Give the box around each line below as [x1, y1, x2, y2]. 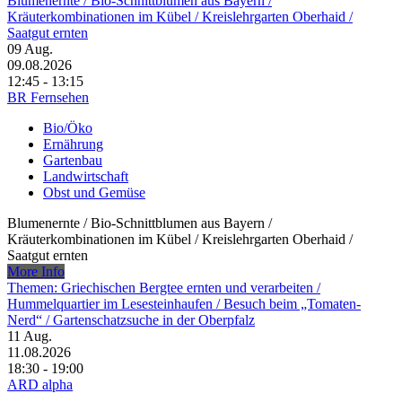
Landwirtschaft [43, 169, 128, 185]
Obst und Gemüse [43, 185, 145, 201]
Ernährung [43, 136, 103, 153]
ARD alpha [7, 377, 73, 393]
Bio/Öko [43, 120, 92, 136]
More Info [7, 264, 65, 280]
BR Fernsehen [7, 90, 89, 106]
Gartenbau [43, 153, 102, 169]
